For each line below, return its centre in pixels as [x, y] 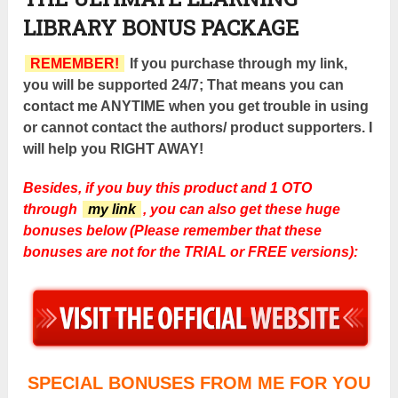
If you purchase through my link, [237, 64]
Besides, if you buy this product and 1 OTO [168, 188]
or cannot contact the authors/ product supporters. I [198, 128]
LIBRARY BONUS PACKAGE [161, 28]
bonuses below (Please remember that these [173, 231]
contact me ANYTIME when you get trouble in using [196, 107]
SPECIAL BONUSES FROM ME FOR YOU [199, 383]
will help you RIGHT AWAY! [114, 149]
